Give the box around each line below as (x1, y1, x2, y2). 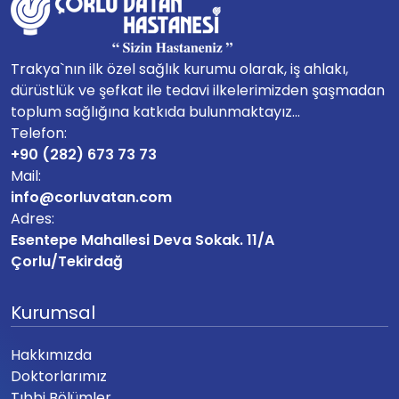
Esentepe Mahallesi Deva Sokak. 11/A (11, 230, 274, 251)
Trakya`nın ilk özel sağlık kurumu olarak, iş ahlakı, (11, 59, 348, 80)
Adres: (11, 208, 54, 230)
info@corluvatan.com (11, 187, 172, 208)
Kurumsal (11, 300, 95, 326)
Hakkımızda (11, 345, 92, 366)
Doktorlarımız (11, 366, 107, 387)
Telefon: (11, 123, 67, 144)
